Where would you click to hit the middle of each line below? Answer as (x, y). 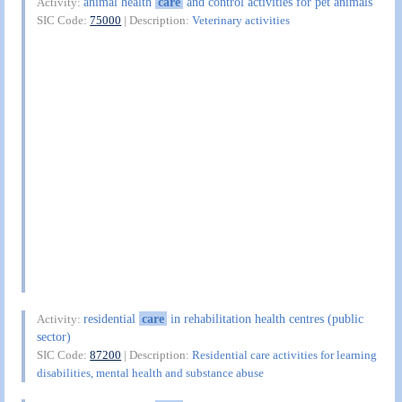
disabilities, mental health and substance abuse (151, 372)
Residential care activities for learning (285, 354)
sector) (54, 336)
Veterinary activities (241, 21)
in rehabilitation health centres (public (265, 318)
